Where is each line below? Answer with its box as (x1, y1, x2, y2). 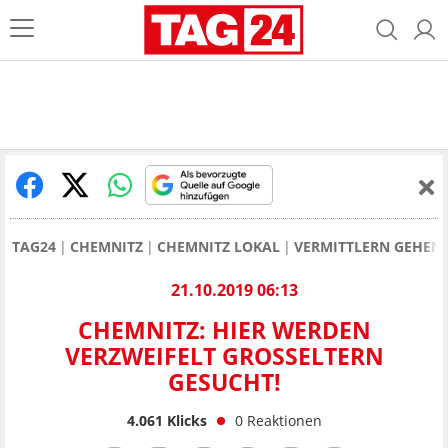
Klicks (162, 410, 207, 430)
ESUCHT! (167, 366, 274, 399)
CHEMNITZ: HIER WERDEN (77, 314, 371, 347)
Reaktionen (246, 410, 322, 430)
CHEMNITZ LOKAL (157, 237, 280, 256)
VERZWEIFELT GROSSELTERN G (64, 340, 384, 373)
